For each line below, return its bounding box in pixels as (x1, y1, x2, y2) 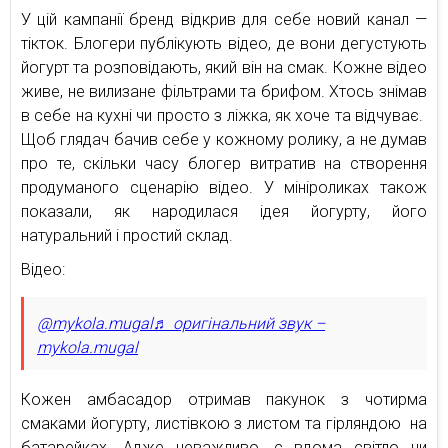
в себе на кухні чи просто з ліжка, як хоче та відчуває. (21, 105, 427, 125)
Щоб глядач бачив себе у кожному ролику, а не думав (21, 129, 427, 149)
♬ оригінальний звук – (153, 313, 325, 333)
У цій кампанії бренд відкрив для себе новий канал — (21, 9, 427, 29)
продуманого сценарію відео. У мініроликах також (21, 177, 427, 197)
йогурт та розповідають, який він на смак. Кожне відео (21, 57, 427, 77)
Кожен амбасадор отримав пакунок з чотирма (21, 389, 427, 409)
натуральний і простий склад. (21, 225, 233, 245)
